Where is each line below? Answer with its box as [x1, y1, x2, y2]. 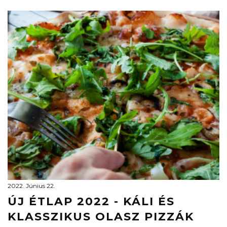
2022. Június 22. [8, 182, 55, 190]
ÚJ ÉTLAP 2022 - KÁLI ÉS [8, 195, 175, 208]
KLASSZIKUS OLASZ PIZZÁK [8, 210, 194, 223]
